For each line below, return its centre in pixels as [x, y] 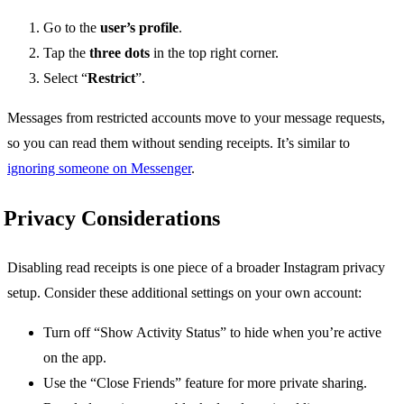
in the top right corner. [214, 53]
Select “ [65, 78]
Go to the [72, 28]
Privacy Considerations [112, 219]
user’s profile [139, 28]
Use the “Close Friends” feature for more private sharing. [205, 383]
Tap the [66, 53]
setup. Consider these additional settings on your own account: [184, 293]
